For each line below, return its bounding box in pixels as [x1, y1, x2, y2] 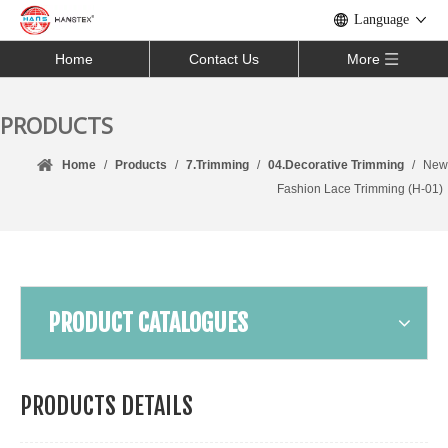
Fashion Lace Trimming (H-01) [277, 182, 443, 196]
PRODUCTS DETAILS [20, 391, 193, 421]
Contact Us [189, 51, 259, 67]
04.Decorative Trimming [268, 158, 404, 172]
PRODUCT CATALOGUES [48, 308, 248, 338]
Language [354, 12, 409, 27]
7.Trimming [186, 158, 249, 172]
